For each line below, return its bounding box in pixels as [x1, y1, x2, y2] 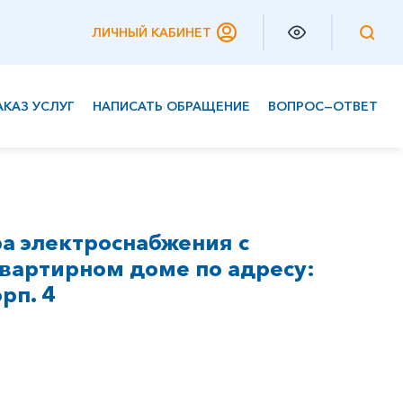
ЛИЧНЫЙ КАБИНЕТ [92, 24, 211, 40]
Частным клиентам [16, 133, 156, 151]
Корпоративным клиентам [16, 169, 212, 187]
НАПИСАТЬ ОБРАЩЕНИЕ [93, 98, 250, 114]
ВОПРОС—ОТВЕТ [268, 98, 378, 114]
